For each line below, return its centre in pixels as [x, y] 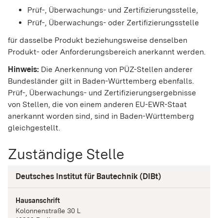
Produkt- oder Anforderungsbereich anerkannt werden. [107, 52]
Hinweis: [23, 70]
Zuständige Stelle [66, 154]
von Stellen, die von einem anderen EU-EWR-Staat [97, 105]
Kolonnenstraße [41, 210]
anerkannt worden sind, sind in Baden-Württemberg [101, 116]
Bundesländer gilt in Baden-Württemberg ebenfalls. [101, 81]
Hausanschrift [38, 200]
